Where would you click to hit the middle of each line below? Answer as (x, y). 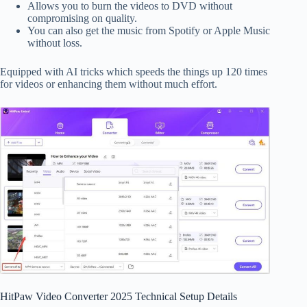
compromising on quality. (82, 19)
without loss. (55, 43)
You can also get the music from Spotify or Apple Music (149, 31)
